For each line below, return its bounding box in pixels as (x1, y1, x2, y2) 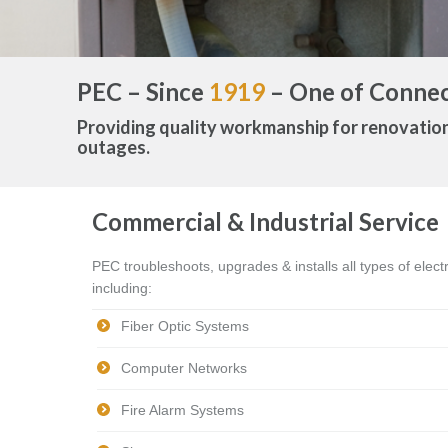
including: (92, 280, 152, 296)
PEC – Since (77, 77, 209, 106)
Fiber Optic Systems (121, 318, 249, 334)
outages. (77, 136, 150, 158)
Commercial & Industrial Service (92, 207, 439, 236)
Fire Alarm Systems (121, 402, 244, 418)
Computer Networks (121, 360, 247, 376)
